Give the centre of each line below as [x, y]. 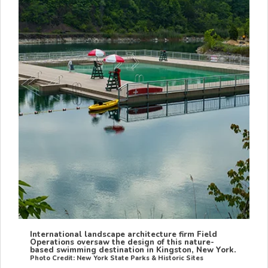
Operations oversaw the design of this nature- [122, 243]
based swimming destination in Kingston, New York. [133, 250]
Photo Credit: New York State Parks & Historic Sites [117, 258]
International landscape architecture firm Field [124, 235]
